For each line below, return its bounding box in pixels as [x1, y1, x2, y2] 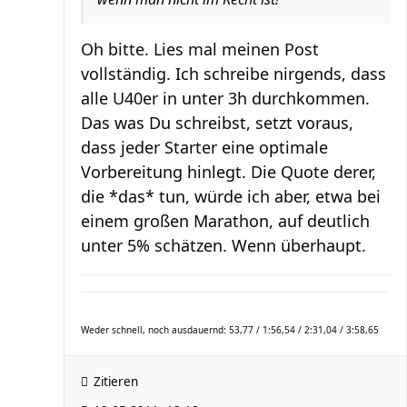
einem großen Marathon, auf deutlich [81, 210, 370, 232]
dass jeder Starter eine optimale [81, 136, 328, 158]
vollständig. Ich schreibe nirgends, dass [81, 63, 386, 84]
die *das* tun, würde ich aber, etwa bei [81, 185, 381, 207]
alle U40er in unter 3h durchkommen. [81, 87, 370, 109]
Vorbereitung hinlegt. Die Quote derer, [81, 161, 376, 183]
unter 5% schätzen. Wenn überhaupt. [81, 234, 366, 256]
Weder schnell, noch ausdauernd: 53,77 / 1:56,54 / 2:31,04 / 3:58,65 [81, 323, 379, 336]
